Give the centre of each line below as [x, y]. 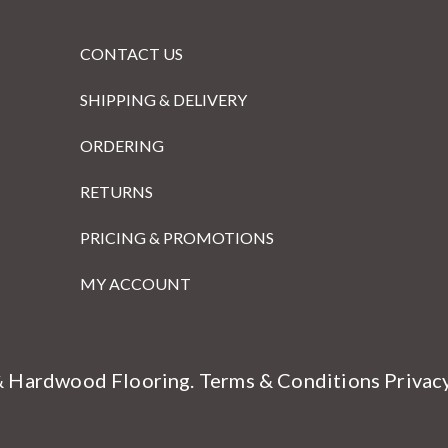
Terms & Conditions [289, 379]
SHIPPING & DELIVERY [163, 99]
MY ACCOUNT [135, 283]
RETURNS [116, 191]
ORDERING [122, 145]
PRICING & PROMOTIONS [177, 237]
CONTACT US [131, 53]
